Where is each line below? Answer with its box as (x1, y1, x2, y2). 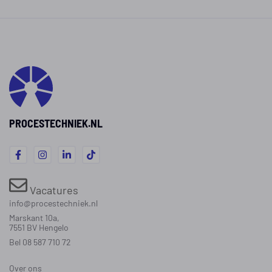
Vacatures (27, 182, 78, 197)
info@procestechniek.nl (9, 197, 98, 208)
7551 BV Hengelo (9, 221, 69, 233)
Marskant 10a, (9, 211, 59, 223)
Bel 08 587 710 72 (9, 236, 71, 247)
